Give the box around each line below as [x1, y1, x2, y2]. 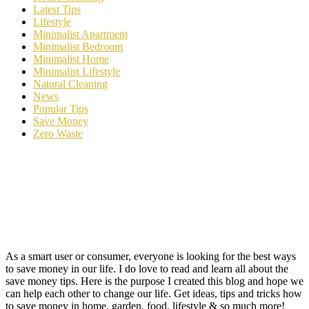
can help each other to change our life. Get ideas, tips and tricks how [6, 287, 302, 299]
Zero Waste [33, 127, 83, 139]
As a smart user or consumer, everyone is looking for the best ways [6, 250, 296, 262]
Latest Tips [33, 3, 81, 15]
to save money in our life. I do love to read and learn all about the [6, 262, 288, 275]
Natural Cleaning [33, 77, 108, 90]
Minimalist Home [33, 52, 109, 65]
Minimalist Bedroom [33, 40, 123, 52]
